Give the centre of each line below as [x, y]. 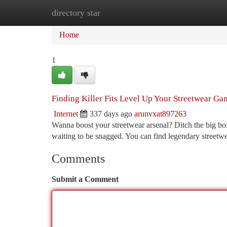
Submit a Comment [85, 179]
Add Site [188, 12]
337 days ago [111, 114]
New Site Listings [130, 12]
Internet [66, 114]
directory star [76, 13]
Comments [78, 159]
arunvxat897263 [160, 114]
